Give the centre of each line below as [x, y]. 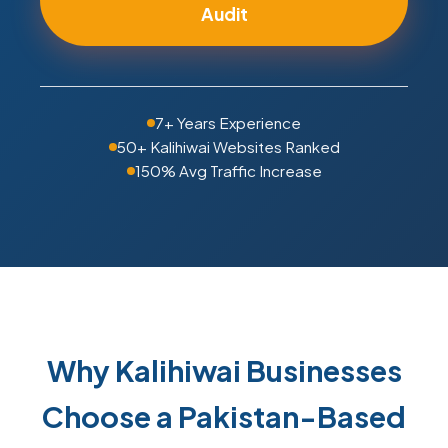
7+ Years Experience [228, 122]
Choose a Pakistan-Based [224, 416]
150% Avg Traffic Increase [228, 170]
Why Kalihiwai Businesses [224, 370]
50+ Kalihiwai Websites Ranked [228, 146]
